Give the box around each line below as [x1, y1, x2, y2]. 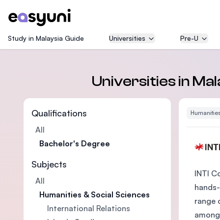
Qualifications [31, 108, 87, 118]
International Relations [47, 203, 130, 213]
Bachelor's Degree [39, 138, 110, 148]
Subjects [31, 159, 67, 169]
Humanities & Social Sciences [39, 190, 150, 199]
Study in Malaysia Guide [8, 34, 84, 42]
